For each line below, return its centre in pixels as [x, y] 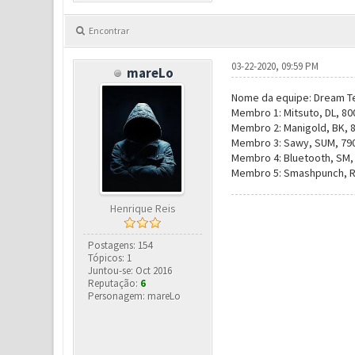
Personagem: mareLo [135, 296]
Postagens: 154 [120, 245]
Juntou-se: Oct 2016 [130, 271]
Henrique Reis [143, 208]
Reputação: [115, 283]
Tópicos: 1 [110, 258]
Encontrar [109, 31]
